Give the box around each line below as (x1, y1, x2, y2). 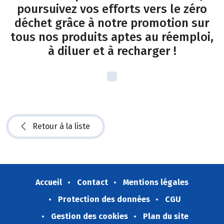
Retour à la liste (32, 121, 90, 131)
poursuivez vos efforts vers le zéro (17, 1, 207, 16)
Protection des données (58, 194, 150, 204)
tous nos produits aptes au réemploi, (10, 29, 213, 44)
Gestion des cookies (50, 211, 128, 221)
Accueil (35, 177, 62, 187)
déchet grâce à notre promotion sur (14, 15, 209, 30)
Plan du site (142, 211, 188, 221)
